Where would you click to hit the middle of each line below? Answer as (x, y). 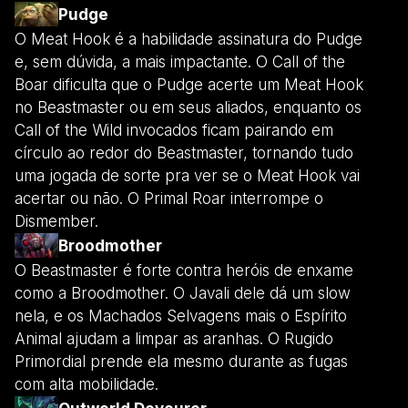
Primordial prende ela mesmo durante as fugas (181, 361)
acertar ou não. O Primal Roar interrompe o (169, 198)
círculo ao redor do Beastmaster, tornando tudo (184, 153)
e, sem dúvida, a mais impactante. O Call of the (180, 61)
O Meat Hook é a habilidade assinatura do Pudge (189, 39)
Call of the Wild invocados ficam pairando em (174, 130)
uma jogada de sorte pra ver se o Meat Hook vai (187, 175)
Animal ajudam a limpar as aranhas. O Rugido (174, 338)
